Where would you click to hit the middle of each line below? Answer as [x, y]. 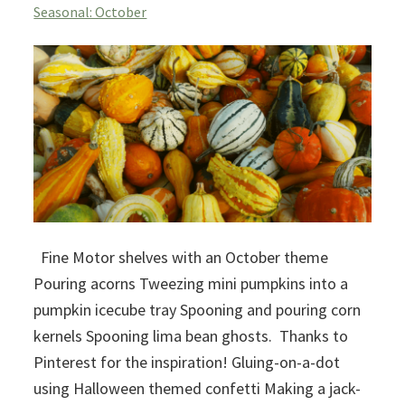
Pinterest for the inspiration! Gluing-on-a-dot [187, 362]
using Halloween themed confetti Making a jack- [198, 388]
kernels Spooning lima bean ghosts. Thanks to [191, 335]
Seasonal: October [90, 11]
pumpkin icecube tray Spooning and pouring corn [198, 309]
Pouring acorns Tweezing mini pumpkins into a [191, 283]
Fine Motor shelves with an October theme [181, 257]
